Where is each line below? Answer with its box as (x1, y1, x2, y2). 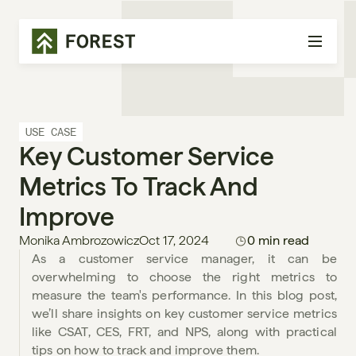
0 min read (247, 233, 309, 248)
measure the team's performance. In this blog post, (32, 288, 337, 303)
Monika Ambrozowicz (19, 233, 139, 248)
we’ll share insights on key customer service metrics (32, 306, 337, 321)
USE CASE (25, 126, 76, 138)
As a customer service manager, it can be (32, 251, 337, 266)
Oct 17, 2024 (139, 233, 209, 248)
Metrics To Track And (19, 172, 258, 202)
